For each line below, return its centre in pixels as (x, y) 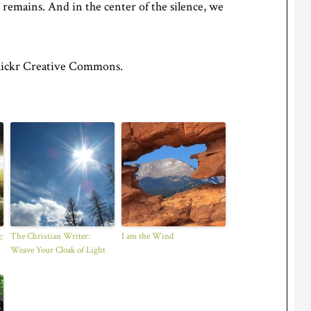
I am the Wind (148, 236)
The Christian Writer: (50, 236)
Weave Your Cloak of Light (58, 250)
